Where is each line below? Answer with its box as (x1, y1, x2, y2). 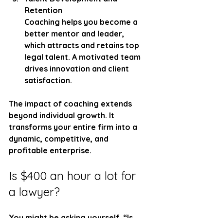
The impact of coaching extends (9, 98, 134, 109)
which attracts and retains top (24, 40, 141, 50)
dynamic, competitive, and (9, 133, 110, 144)
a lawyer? (9, 184, 60, 199)
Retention (24, 5, 62, 15)
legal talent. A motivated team (24, 52, 143, 62)
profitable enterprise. (9, 145, 91, 155)
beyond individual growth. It (9, 110, 116, 120)
